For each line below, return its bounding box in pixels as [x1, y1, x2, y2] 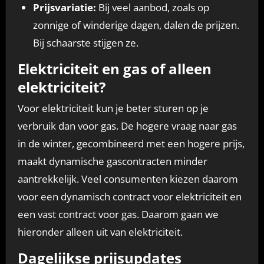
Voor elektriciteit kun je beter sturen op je [17, 101, 209, 115]
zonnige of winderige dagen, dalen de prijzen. [32, 18, 239, 32]
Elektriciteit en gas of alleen [17, 58, 212, 78]
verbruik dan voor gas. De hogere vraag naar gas [17, 119, 237, 133]
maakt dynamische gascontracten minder [17, 154, 207, 169]
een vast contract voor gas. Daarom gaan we [17, 207, 219, 222]
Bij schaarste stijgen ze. [32, 35, 138, 49]
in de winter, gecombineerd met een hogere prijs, [17, 137, 245, 151]
